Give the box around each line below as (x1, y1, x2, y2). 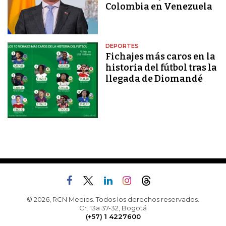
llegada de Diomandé (105, 73, 203, 85)
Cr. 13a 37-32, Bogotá (79, 203, 147, 212)
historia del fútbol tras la (105, 62, 217, 74)
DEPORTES (105, 42, 139, 50)
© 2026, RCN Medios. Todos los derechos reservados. (27, 195, 199, 203)
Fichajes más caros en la (105, 51, 216, 63)
